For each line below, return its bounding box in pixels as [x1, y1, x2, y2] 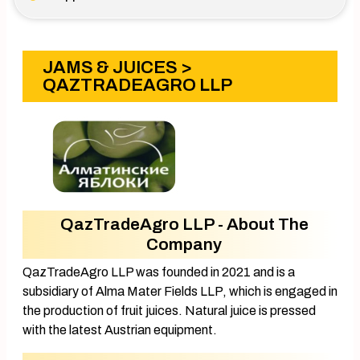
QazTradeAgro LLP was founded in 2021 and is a [22, 264, 295, 279]
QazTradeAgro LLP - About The [59, 215, 309, 233]
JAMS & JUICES [43, 57, 178, 77]
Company [146, 235, 222, 253]
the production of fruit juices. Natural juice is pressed [22, 303, 316, 317]
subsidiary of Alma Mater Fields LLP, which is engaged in [22, 284, 337, 298]
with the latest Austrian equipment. [22, 322, 217, 337]
